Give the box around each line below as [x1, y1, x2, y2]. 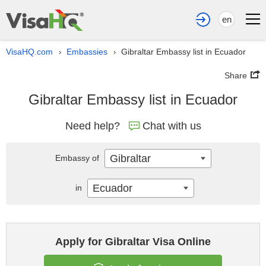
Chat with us [142, 120, 201, 132]
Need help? [65, 120, 120, 132]
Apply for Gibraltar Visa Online [55, 236, 211, 248]
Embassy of [55, 153, 102, 163]
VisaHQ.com [6, 47, 53, 56]
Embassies [66, 47, 107, 56]
